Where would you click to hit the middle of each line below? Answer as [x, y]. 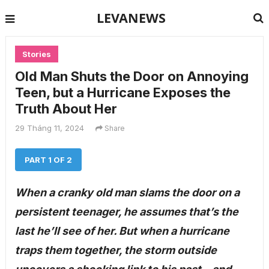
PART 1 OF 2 [48, 160]
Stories [36, 54]
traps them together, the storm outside [116, 250]
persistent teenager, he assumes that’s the [126, 212]
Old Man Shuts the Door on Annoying [131, 76]
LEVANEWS [131, 18]
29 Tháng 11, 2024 [49, 128]
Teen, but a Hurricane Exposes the [122, 92]
